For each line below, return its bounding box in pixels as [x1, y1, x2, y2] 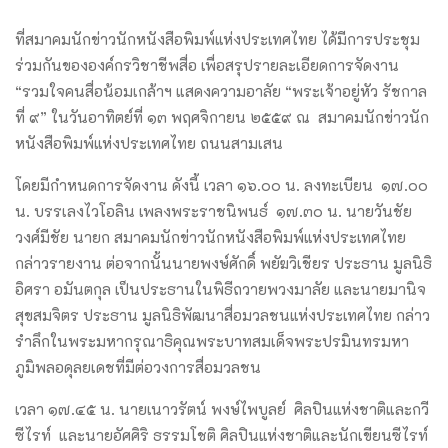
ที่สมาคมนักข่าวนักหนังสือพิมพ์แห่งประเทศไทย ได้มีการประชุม [15, 28, 420, 49]
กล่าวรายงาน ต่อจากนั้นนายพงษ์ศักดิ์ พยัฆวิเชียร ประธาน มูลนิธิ [15, 252, 432, 273]
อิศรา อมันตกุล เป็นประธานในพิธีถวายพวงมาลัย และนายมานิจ [15, 278, 426, 299]
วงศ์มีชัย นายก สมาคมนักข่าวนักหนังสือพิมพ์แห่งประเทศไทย [15, 226, 406, 247]
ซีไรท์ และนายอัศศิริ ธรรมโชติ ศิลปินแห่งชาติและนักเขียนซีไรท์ [15, 424, 428, 445]
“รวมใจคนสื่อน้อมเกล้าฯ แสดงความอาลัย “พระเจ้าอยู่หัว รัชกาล [15, 80, 427, 101]
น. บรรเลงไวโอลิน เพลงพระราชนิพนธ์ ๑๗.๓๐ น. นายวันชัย [15, 200, 412, 221]
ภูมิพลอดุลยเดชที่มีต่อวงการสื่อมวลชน [15, 356, 261, 377]
